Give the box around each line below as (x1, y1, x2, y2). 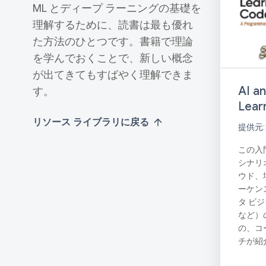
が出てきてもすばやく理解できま (33, 68, 193, 81)
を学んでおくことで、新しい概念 (33, 52, 193, 65)
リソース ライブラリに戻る (33, 116, 151, 129)
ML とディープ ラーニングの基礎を (33, 2, 201, 15)
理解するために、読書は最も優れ (33, 18, 193, 31)
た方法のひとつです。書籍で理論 (33, 35, 193, 48)
